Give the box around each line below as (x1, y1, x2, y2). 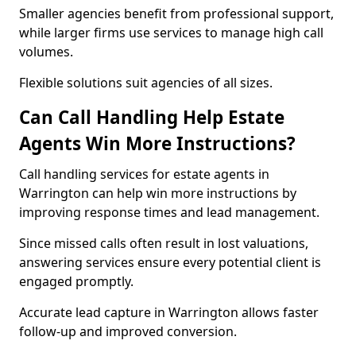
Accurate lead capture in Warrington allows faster (19, 304, 319, 321)
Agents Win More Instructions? (19, 131, 296, 156)
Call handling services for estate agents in (19, 165, 269, 183)
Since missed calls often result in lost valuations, (19, 234, 308, 252)
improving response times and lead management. (19, 203, 319, 221)
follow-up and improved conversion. (19, 323, 237, 340)
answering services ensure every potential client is (19, 253, 321, 271)
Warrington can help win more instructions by (19, 184, 296, 202)
